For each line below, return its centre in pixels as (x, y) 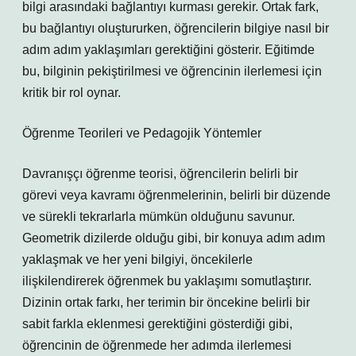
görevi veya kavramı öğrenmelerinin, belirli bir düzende (176, 195)
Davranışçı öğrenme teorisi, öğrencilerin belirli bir (160, 174)
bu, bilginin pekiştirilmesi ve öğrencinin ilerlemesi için (172, 71)
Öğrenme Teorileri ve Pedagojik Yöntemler (142, 133)
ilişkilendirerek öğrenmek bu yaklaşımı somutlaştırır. (167, 281)
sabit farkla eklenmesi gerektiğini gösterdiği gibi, (157, 324)
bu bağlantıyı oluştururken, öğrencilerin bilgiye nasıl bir (176, 28)
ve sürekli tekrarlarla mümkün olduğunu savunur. (159, 217)
